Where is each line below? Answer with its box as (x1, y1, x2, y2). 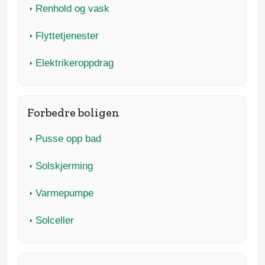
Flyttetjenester (35, 30, 99, 41)
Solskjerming (35, 160, 93, 172)
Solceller (35, 214, 75, 226)
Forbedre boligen (27, 105, 120, 119)
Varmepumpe (35, 187, 94, 199)
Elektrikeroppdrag (35, 57, 114, 69)
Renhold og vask (35, 2, 110, 14)
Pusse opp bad (35, 132, 102, 144)
